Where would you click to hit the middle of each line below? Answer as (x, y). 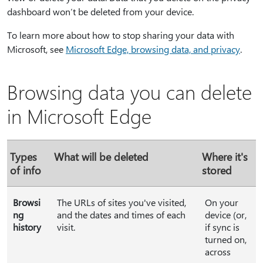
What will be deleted (101, 156)
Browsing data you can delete (129, 92)
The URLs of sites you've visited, (122, 202)
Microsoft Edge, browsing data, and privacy (153, 49)
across (218, 252)
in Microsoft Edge (79, 116)
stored (217, 170)
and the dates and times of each (121, 215)
